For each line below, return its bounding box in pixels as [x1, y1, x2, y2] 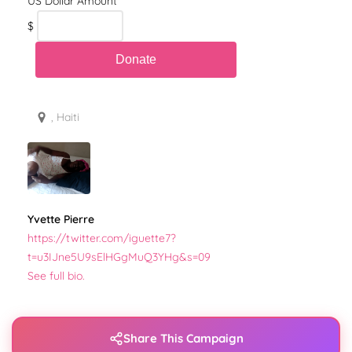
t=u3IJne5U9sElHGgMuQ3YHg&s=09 [27, 250, 211, 265]
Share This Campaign [123, 331, 244, 346]
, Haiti [51, 109, 79, 124]
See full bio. [27, 269, 85, 284]
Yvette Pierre [27, 212, 94, 227]
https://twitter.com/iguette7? [27, 231, 176, 246]
